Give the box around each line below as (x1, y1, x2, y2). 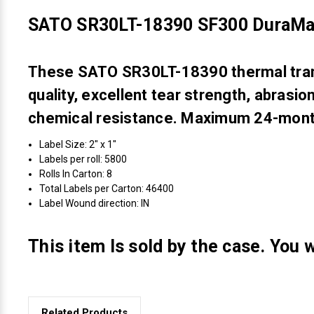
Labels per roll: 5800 (39, 153, 128, 165)
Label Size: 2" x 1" (39, 138, 117, 150)
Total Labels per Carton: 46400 (39, 182, 175, 194)
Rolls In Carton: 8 (39, 168, 113, 179)
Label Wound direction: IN (39, 197, 150, 209)
